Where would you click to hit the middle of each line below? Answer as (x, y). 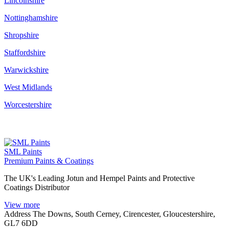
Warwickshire (26, 70)
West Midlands (28, 87)
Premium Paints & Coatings (49, 161)
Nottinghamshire (31, 17)
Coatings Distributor (37, 187)
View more (22, 204)
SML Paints (23, 151)
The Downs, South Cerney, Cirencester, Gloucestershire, (124, 214)
